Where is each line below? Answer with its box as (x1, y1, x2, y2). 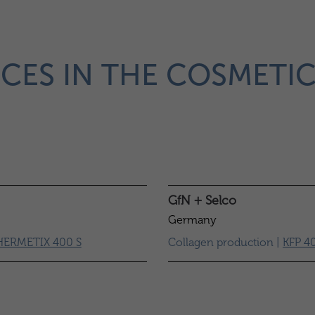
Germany (168, 213, 217, 226)
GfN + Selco (168, 193, 236, 208)
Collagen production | (168, 236, 283, 249)
